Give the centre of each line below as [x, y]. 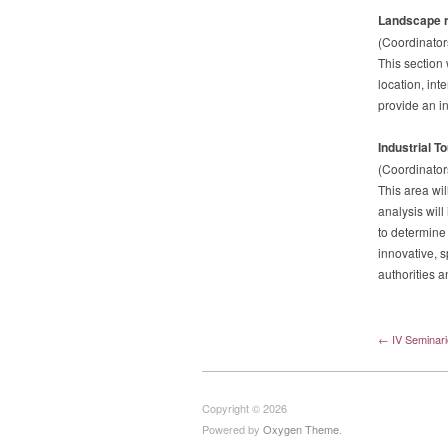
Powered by [232, 428]
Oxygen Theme [301, 428]
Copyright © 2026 [244, 407]
